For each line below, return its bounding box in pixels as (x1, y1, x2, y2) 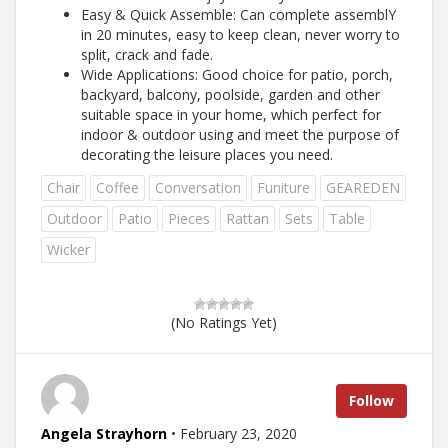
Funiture (257, 178, 310, 197)
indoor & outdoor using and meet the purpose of (81, 125, 399, 144)
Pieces (168, 209, 210, 228)
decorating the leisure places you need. (81, 145, 333, 164)
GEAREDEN (326, 178, 400, 197)
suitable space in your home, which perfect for (81, 105, 381, 124)
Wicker (47, 240, 90, 259)
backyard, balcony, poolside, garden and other (81, 85, 380, 104)
